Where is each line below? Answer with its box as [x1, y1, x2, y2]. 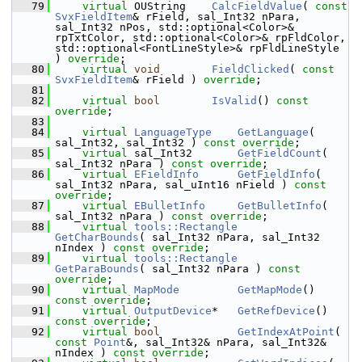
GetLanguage [238, 126, 309, 138]
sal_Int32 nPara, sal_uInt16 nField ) [55, 179, 294, 191]
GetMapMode [238, 284, 302, 296]
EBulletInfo [134, 200, 205, 212]
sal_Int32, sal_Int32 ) [55, 137, 204, 149]
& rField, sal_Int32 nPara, [133, 11, 301, 23]
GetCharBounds [55, 231, 139, 243]
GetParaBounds [55, 263, 139, 275]
